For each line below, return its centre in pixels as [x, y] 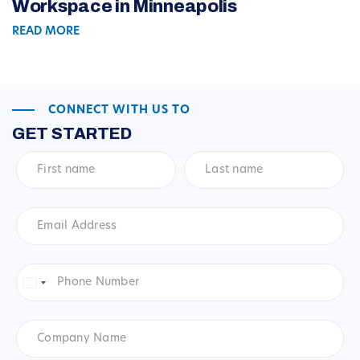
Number [41, 282]
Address [41, 226]
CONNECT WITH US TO [119, 111]
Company [46, 326]
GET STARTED [72, 134]
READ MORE [46, 32]
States [49, 297]
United [51, 284]
